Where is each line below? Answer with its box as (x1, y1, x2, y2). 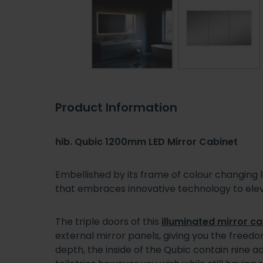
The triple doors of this (55, 214, 161, 228)
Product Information (55, 99, 177, 116)
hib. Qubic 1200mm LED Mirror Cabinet (55, 134, 238, 149)
